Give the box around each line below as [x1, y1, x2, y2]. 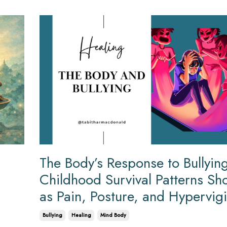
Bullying [42, 211, 62, 219]
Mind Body [100, 211, 126, 219]
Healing [71, 211, 91, 219]
